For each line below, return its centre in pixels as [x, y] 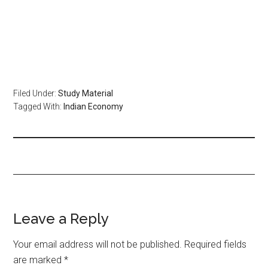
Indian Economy [94, 106]
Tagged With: [39, 106]
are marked [39, 260]
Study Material [86, 93]
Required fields [216, 244]
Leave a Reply [61, 218]
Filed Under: [36, 93]
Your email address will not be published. [98, 244]
